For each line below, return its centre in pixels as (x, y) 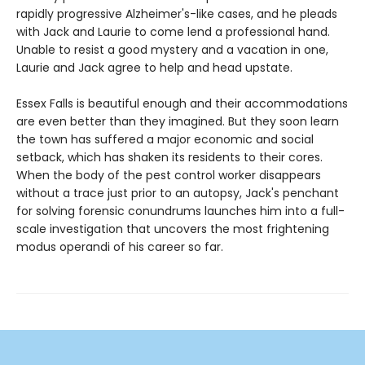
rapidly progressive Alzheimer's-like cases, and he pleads (177, 14)
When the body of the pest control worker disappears (169, 176)
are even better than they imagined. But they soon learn (178, 122)
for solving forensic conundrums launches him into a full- (180, 211)
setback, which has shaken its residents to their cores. (169, 158)
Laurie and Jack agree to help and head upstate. (154, 68)
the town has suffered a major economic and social (165, 140)
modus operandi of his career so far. (120, 247)
